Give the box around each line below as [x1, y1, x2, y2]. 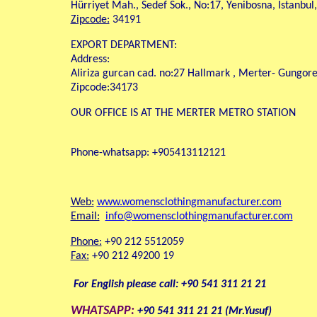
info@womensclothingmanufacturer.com [105, 211, 293, 222]
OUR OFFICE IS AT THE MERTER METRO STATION [70, 108, 296, 119]
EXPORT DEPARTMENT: [70, 40, 177, 51]
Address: [70, 54, 110, 65]
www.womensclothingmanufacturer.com [96, 197, 282, 208]
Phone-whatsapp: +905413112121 [70, 147, 226, 158]
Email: [70, 211, 100, 222]
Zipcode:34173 [70, 82, 138, 93]
